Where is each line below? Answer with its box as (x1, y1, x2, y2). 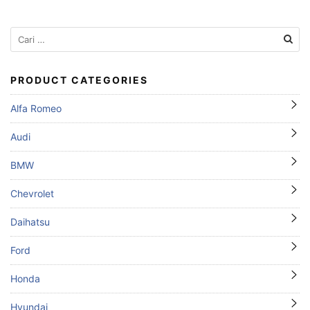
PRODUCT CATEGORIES (10, 73, 148, 86)
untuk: (10, 42, 38, 55)
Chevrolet (10, 187, 54, 199)
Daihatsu (10, 215, 50, 228)
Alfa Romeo (10, 102, 62, 114)
